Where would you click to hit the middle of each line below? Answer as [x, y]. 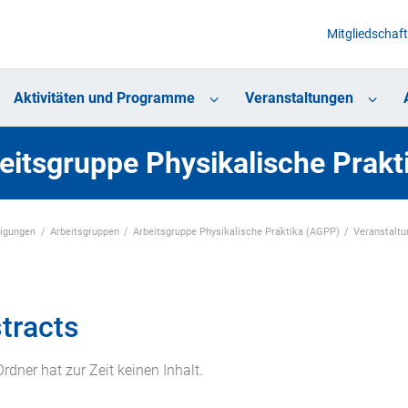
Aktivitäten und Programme [104, 98]
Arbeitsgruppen [84, 231]
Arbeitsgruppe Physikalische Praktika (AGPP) [237, 231]
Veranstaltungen [299, 98]
